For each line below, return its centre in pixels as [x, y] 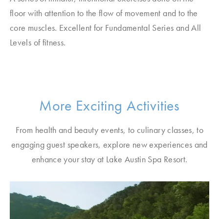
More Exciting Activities [109, 106]
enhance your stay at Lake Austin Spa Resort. [109, 159]
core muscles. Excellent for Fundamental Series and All [106, 28]
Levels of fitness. [38, 42]
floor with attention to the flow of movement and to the [104, 13]
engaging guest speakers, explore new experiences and [109, 144]
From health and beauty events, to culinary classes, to [109, 130]
